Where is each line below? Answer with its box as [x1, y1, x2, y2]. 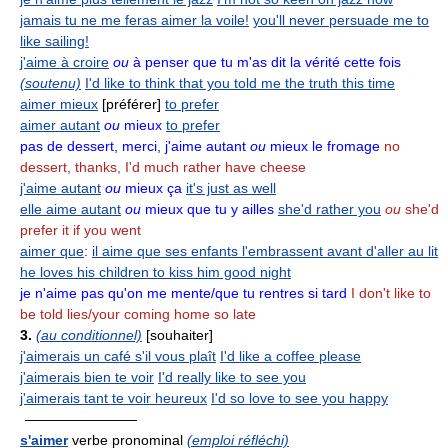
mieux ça [121, 179, 182, 196]
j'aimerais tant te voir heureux [20, 389, 207, 406]
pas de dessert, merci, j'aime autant [20, 137, 250, 154]
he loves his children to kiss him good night [20, 263, 291, 280]
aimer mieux [20, 95, 98, 112]
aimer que [20, 242, 84, 259]
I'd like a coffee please [220, 347, 361, 364]
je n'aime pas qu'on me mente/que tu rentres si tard [20, 284, 347, 301]
